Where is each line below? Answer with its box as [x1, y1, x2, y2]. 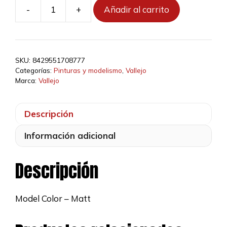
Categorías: [15, 65, 54, 74]
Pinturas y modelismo [54, 65, 122, 74]
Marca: [15, 75, 39, 85]
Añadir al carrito [104, 4, 169, 15]
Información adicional [24, 130, 116, 141]
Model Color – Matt [15, 193, 91, 204]
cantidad [90, 86, 125, 96]
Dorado [90, 73, 121, 84]
